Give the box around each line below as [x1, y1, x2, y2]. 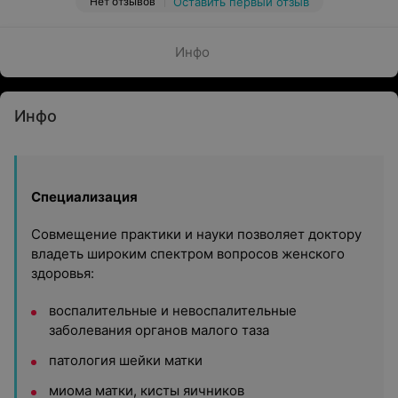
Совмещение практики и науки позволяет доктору [31, 226, 362, 243]
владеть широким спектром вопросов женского [31, 245, 345, 262]
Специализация [31, 188, 138, 205]
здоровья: [31, 265, 94, 282]
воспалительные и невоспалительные [49, 302, 297, 319]
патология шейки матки [49, 352, 203, 369]
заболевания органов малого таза [49, 322, 269, 338]
